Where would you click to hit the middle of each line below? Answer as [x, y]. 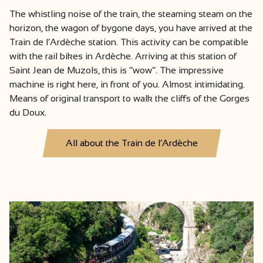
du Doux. [28, 112]
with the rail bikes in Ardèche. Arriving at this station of [123, 56]
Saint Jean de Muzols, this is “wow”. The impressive [117, 70]
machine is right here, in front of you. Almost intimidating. [127, 84]
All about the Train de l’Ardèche [131, 143]
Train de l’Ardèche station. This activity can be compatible [129, 42]
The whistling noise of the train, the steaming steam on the [131, 14]
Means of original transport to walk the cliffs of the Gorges [129, 98]
